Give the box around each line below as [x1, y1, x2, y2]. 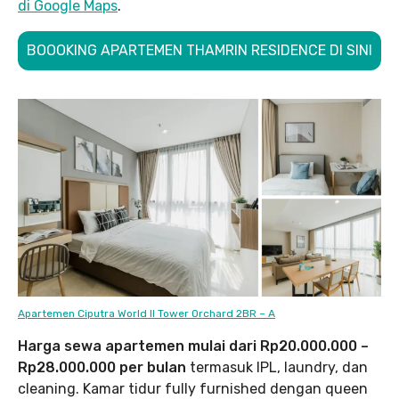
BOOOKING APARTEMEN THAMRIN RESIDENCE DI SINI [27, 41, 372, 59]
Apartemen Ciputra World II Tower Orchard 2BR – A [18, 307, 275, 321]
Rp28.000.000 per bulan [18, 359, 186, 377]
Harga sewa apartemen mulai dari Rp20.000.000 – [18, 338, 369, 355]
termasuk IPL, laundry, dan [186, 359, 368, 377]
